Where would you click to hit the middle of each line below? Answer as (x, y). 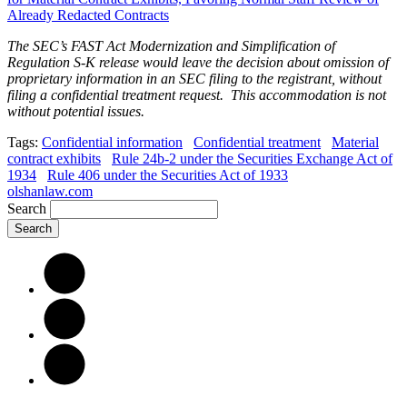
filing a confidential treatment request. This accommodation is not (197, 94)
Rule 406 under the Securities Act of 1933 (168, 174)
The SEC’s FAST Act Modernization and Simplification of (171, 45)
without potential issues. (76, 111)
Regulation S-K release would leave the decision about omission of (198, 62)
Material (355, 142)
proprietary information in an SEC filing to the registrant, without (194, 78)
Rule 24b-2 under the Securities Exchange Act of (252, 158)
